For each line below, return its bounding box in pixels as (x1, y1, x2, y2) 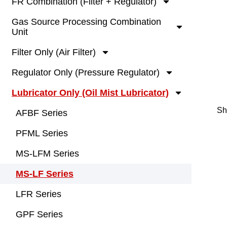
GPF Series (16, 209, 63, 220)
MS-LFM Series (16, 148, 79, 159)
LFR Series (16, 189, 61, 200)
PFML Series (16, 128, 68, 139)
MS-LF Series (16, 169, 73, 179)
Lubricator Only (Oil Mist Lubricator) (12, 88, 169, 98)
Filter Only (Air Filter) (12, 47, 96, 58)
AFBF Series (16, 108, 67, 119)
